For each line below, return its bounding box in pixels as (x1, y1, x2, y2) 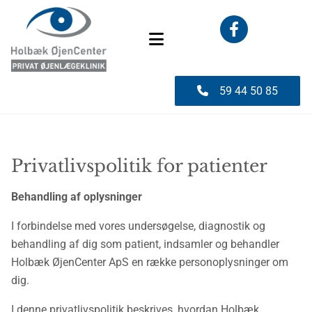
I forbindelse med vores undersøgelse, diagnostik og (11, 219, 265, 233)
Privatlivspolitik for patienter (11, 155, 267, 177)
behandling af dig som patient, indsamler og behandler (11, 237, 279, 251)
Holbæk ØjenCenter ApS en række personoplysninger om (11, 256, 288, 269)
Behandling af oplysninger (11, 190, 142, 203)
